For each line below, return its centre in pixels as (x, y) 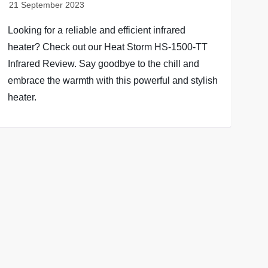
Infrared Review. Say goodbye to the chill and (103, 63)
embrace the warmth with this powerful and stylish (112, 80)
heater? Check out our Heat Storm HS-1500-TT (107, 47)
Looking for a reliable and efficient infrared (96, 30)
